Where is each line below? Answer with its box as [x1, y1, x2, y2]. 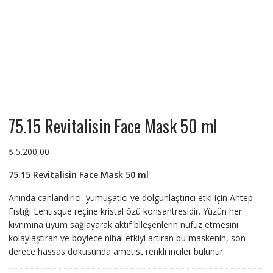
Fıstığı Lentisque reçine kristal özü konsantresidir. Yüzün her [8, 205, 242, 218]
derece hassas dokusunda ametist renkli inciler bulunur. [8, 246, 225, 258]
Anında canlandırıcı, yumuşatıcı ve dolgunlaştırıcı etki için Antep [8, 192, 253, 204]
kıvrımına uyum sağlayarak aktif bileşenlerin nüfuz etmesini [8, 219, 238, 231]
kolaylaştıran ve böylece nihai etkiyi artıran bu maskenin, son [8, 232, 246, 244]
